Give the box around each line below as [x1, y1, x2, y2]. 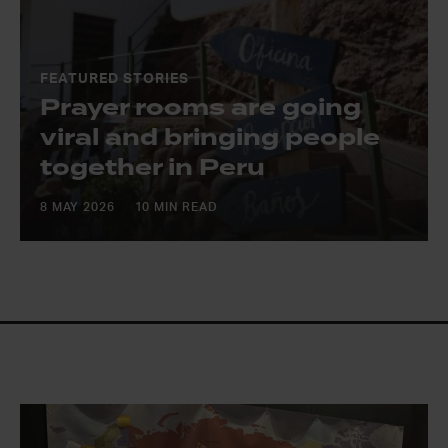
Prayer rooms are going [40, 91, 361, 124]
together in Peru [40, 151, 265, 184]
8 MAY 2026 [40, 201, 115, 213]
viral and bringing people [40, 121, 380, 154]
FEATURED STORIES [40, 72, 189, 86]
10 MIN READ [134, 201, 218, 213]
